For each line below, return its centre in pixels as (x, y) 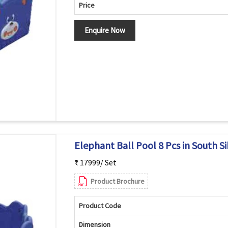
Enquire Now (105, 30)
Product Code (100, 206)
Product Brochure (117, 181)
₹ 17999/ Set (95, 162)
